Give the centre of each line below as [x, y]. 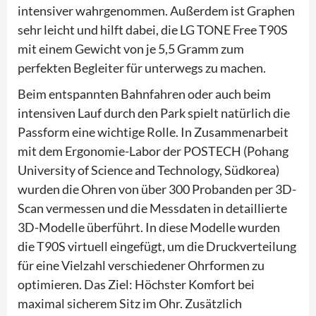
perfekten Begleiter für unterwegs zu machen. [142, 67]
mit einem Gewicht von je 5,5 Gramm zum [131, 48]
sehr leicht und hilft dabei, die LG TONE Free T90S [153, 29]
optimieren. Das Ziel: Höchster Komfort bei [136, 284]
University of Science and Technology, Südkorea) [148, 170]
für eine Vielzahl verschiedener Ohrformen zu [141, 265]
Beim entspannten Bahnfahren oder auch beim [144, 93]
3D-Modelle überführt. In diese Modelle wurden [149, 227]
